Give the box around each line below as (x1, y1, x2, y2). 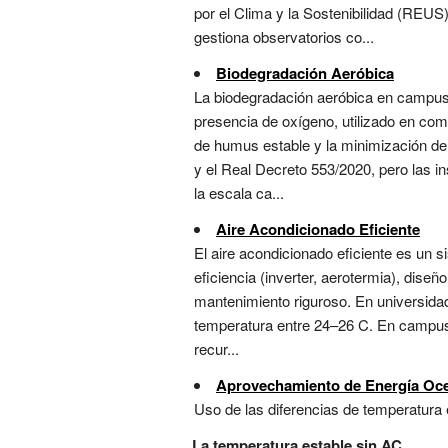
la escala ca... (194, 182, 284, 204)
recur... (194, 338, 239, 360)
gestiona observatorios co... (194, 26, 374, 48)
